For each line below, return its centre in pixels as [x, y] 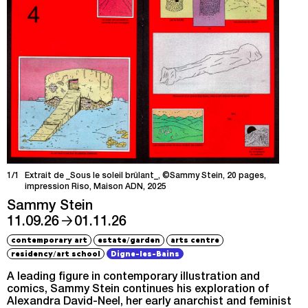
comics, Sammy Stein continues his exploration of [138, 290]
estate [112, 240]
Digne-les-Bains [145, 253]
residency [32, 253]
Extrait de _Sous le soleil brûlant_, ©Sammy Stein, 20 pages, [145, 176]
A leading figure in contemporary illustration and [133, 278]
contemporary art [49, 240]
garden [145, 240]
